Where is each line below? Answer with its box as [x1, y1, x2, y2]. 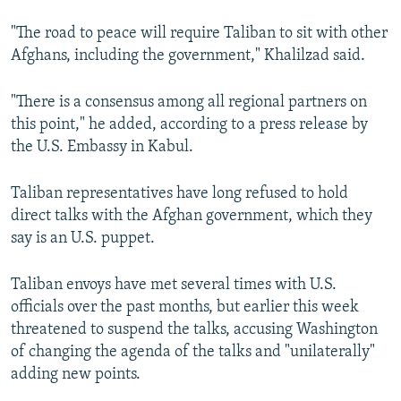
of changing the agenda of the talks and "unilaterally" [11, 344, 375, 362]
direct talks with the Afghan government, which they [11, 208, 372, 226]
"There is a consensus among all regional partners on [11, 94, 367, 112]
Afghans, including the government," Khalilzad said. [11, 47, 365, 65]
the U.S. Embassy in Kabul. [11, 139, 193, 157]
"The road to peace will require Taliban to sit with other [11, 25, 388, 43]
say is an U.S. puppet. [11, 230, 155, 248]
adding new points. [11, 366, 141, 384]
